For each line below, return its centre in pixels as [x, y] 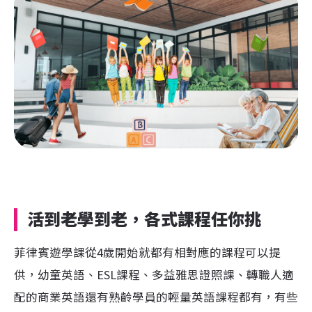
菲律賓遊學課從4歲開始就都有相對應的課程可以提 [147, 252]
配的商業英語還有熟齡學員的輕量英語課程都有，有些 [156, 296]
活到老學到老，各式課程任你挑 [144, 219]
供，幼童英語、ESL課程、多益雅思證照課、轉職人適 [154, 274]
